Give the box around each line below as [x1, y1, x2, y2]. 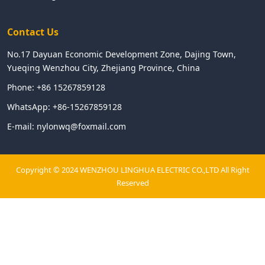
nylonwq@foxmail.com [37, 120, 126, 132]
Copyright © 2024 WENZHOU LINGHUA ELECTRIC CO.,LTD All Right [15, 164, 250, 175]
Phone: [7, 81, 34, 93]
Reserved [116, 177, 149, 188]
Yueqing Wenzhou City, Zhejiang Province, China [7, 62, 200, 73]
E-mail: [7, 120, 34, 132]
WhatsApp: [7, 101, 50, 112]
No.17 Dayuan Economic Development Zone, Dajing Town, [7, 48, 236, 60]
